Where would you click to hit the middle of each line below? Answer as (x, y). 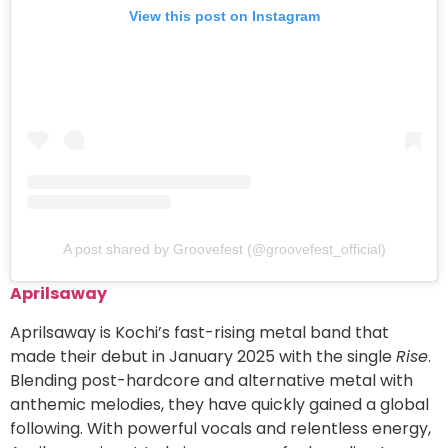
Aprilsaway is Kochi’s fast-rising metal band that (199, 332)
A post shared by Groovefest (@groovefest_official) (224, 249)
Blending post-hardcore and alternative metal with (211, 380)
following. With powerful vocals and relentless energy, (220, 428)
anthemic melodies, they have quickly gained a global (219, 404)
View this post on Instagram (224, 16)
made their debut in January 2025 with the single (203, 356)
